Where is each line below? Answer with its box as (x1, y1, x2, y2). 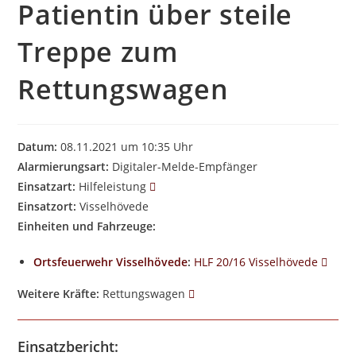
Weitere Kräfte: (17, 286, 100, 301)
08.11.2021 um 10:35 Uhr (57, 139, 194, 154)
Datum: (17, 139, 58, 154)
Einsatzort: (17, 199, 77, 214)
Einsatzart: (17, 179, 76, 194)
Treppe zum (17, 33, 179, 70)
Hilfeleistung (75, 179, 150, 194)
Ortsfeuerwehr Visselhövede (33, 254, 188, 269)
